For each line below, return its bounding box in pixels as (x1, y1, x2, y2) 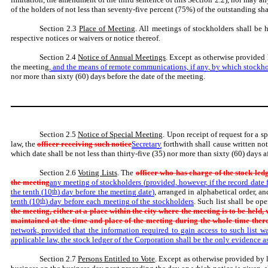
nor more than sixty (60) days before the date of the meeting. (10, 72, 205, 81)
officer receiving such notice (36, 139, 132, 149)
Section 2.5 (39, 130, 78, 139)
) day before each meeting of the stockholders (45, 197, 194, 206)
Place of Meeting (78, 24, 136, 33)
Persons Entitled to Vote (77, 254, 156, 264)
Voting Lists (78, 168, 117, 178)
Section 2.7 (39, 254, 78, 264)
